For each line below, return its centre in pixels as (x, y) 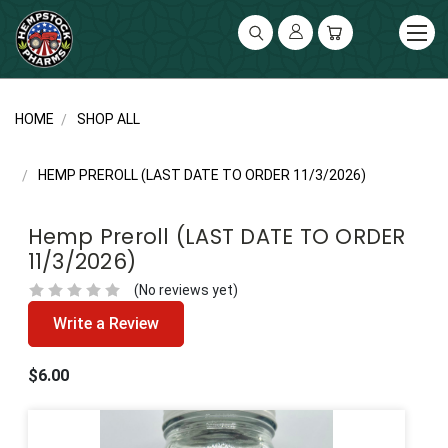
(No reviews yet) (185, 289)
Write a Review (105, 323)
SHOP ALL (108, 118)
